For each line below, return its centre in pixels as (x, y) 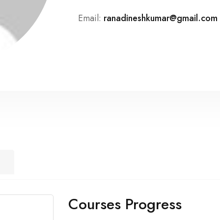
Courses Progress (125, 204)
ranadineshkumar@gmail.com (161, 18)
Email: (90, 18)
